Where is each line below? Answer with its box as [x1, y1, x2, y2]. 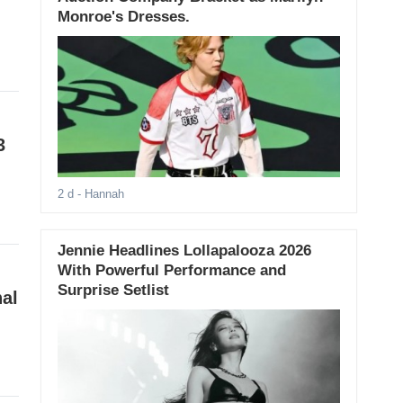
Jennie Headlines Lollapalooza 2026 [57, 242, 311, 260]
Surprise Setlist [57, 282, 169, 300]
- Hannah [73, 187, 124, 201]
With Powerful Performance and [57, 262, 286, 280]
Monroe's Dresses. [57, 8, 190, 25]
